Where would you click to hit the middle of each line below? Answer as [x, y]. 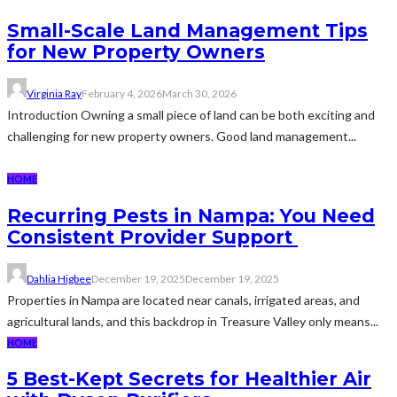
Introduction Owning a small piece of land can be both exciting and [191, 115]
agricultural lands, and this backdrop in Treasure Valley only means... [193, 322]
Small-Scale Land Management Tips [187, 30]
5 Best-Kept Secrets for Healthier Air [189, 379]
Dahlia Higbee [59, 279]
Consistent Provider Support [152, 237]
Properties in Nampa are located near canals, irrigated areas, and [183, 300]
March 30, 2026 [199, 94]
